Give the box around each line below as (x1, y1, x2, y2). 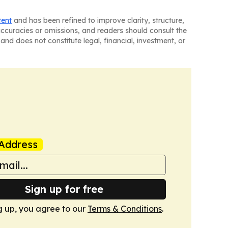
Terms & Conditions (88, 204, 162, 214)
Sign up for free (25, 183, 103, 196)
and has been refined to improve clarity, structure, (12, 16, 184, 25)
